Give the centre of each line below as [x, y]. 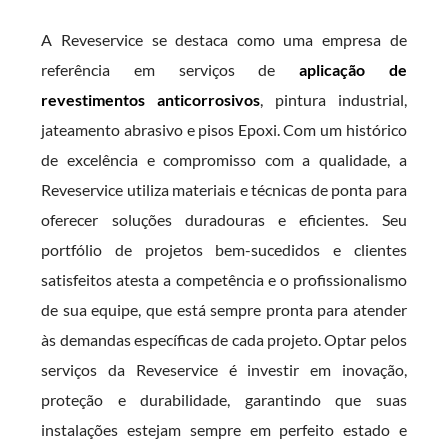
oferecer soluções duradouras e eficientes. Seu [224, 219]
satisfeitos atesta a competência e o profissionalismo [224, 279]
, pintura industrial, [333, 99]
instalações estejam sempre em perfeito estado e [224, 429]
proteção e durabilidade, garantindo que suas [224, 399]
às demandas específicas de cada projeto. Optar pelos [224, 339]
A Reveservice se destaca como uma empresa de [224, 39]
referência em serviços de [170, 69]
